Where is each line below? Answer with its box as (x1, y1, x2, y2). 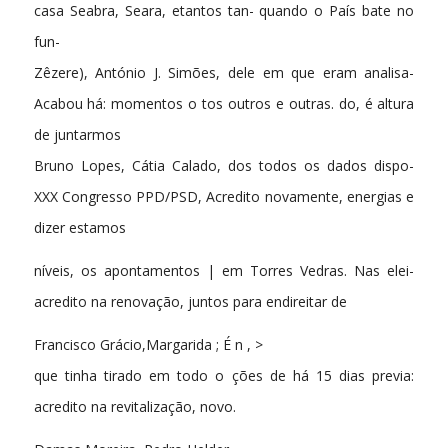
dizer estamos (33, 218, 126, 238)
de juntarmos (33, 125, 121, 145)
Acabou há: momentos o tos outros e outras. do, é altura (33, 94, 415, 114)
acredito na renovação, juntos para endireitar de (33, 292, 347, 311)
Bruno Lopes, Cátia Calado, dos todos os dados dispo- (33, 156, 415, 176)
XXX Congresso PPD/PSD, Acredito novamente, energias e (33, 187, 415, 207)
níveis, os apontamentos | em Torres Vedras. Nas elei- (33, 261, 415, 280)
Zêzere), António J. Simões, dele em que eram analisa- (33, 63, 415, 83)
